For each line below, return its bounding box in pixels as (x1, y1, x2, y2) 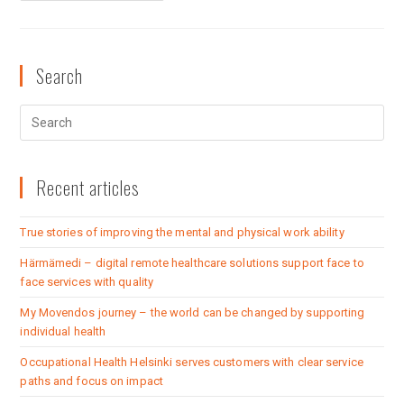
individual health (20, 325, 106, 339)
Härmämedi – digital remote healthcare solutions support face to (20, 256, 364, 271)
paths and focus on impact (20, 374, 163, 389)
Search (36, 62, 84, 90)
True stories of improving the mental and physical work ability (20, 225, 344, 240)
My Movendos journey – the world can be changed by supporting (20, 306, 365, 320)
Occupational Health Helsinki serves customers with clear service (20, 355, 363, 370)
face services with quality (20, 275, 154, 289)
